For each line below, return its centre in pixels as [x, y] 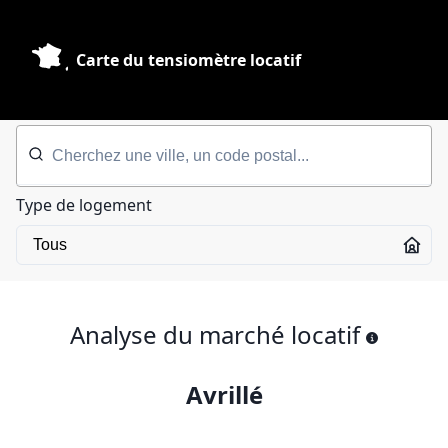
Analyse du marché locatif [215, 334]
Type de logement [84, 205]
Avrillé [224, 394]
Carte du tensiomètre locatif [188, 60]
